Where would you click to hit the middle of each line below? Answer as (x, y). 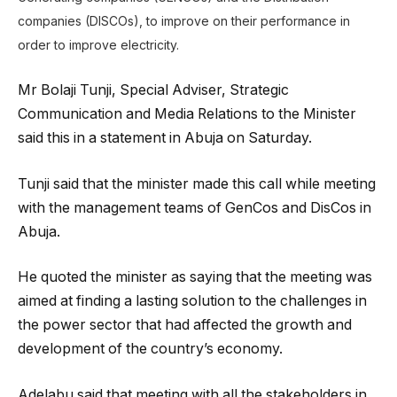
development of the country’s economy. (150, 349)
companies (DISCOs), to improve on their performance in (184, 20)
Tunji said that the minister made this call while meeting (197, 183)
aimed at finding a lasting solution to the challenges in (192, 301)
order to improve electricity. (98, 44)
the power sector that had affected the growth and (185, 325)
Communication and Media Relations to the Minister (187, 114)
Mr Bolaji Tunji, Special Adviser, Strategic (153, 90)
